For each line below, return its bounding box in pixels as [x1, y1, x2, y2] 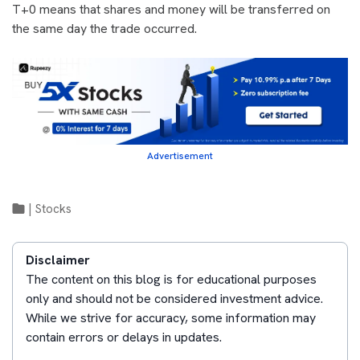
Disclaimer [26, 252, 90, 269]
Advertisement [147, 149, 213, 163]
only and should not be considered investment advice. [26, 290, 323, 308]
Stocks [35, 201, 72, 218]
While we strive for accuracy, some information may [26, 309, 316, 327]
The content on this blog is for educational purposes [26, 271, 317, 288]
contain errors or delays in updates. [26, 329, 222, 346]
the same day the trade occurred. [12, 20, 197, 38]
